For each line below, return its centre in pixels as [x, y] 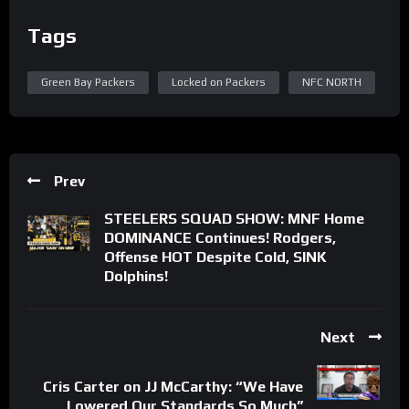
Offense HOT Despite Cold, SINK [215, 257]
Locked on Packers [219, 82]
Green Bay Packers [88, 82]
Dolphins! [136, 276]
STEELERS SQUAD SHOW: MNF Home [234, 218]
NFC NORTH [332, 82]
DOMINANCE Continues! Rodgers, [220, 237]
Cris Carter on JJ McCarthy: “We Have [173, 387]
